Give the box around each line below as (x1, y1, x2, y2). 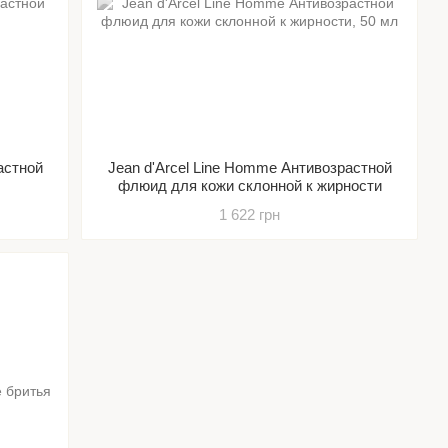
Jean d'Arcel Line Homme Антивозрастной (107, 159, 392, 176)
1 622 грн (219, 206, 281, 223)
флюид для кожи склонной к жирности (117, 177, 382, 194)
